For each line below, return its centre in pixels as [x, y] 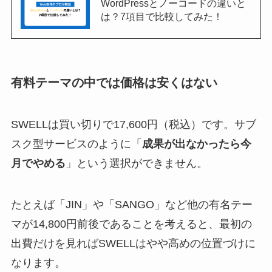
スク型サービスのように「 [76, 144]
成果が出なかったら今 [196, 144]
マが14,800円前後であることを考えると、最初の [131, 224]
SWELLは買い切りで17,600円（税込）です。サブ [133, 125]
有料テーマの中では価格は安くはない [114, 82]
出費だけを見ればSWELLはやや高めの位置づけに [133, 243]
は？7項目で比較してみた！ [161, 16]
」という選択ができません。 [136, 164]
